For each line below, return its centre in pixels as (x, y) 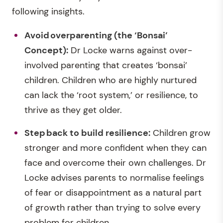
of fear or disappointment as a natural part (113, 192)
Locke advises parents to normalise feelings (114, 177)
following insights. (48, 11)
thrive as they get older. (73, 110)
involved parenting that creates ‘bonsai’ (106, 65)
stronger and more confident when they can (115, 148)
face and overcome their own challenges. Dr (115, 163)
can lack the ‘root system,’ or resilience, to (111, 95)
